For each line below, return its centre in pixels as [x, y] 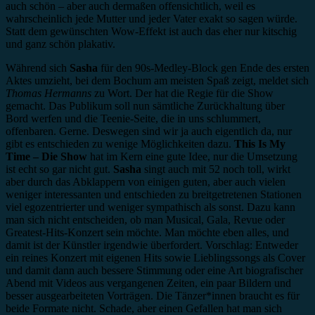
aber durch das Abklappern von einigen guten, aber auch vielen [146, 182]
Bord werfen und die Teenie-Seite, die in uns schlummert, [133, 119]
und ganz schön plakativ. [60, 44]
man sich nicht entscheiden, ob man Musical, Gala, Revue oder [145, 220]
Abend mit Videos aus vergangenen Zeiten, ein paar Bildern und [148, 283]
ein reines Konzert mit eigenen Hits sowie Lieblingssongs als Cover [155, 258]
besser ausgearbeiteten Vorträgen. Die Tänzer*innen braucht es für [153, 296]
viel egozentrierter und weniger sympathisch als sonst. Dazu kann [150, 207]
